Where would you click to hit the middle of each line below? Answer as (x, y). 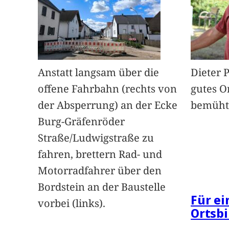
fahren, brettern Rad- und (100, 154)
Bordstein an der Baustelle (102, 187)
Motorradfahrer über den (100, 171)
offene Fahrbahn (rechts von (108, 89)
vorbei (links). (72, 203)
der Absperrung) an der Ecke (108, 105)
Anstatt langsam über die (99, 73)
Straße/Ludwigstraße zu (96, 138)
